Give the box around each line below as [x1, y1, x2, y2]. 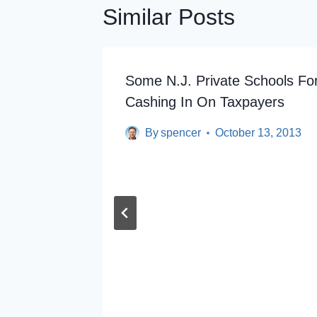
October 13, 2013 [215, 127, 302, 139]
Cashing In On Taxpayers [125, 94, 284, 110]
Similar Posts [103, 4, 235, 30]
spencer [161, 127, 202, 139]
